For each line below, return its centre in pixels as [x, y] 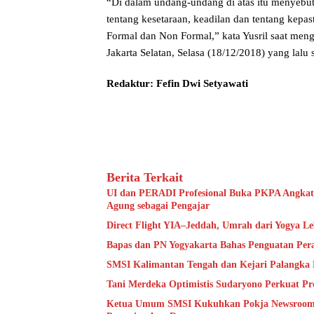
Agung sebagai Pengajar [158, 205]
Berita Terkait [145, 177]
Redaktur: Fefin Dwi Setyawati [177, 83]
